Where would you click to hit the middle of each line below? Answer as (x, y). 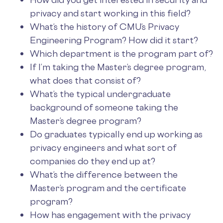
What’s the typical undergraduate (100, 93)
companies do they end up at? (93, 161)
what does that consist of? (85, 80)
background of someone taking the (104, 107)
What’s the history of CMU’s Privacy (105, 26)
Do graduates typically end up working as (116, 134)
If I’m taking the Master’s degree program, (118, 66)
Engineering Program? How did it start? (114, 40)
